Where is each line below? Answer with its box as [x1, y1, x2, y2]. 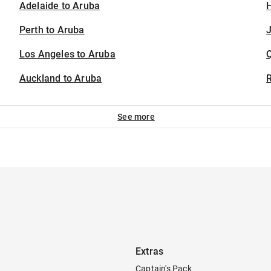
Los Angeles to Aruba [19, 48, 116, 60]
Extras [135, 246, 164, 257]
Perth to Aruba [19, 24, 85, 36]
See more [117, 112, 155, 122]
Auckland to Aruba [19, 73, 102, 84]
